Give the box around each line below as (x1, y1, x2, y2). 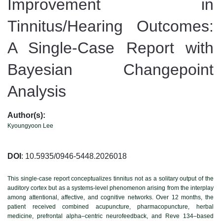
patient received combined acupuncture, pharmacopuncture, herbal (7, 203, 214, 210)
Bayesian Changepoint (7, 60, 214, 78)
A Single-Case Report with (7, 38, 214, 57)
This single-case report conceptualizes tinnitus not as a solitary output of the (7, 175, 214, 182)
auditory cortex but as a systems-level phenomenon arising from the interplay (7, 184, 214, 191)
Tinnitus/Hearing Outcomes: (7, 17, 214, 35)
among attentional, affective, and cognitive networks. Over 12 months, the (7, 193, 214, 201)
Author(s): (7, 110, 45, 119)
